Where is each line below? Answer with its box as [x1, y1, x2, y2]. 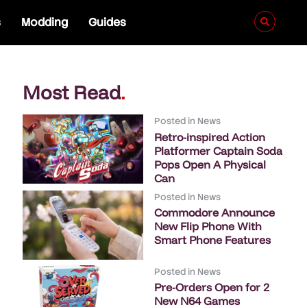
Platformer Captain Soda [154, 143, 283, 158]
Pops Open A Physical [154, 157, 267, 171]
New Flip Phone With [154, 219, 262, 233]
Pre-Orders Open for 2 [154, 280, 270, 294]
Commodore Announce [154, 205, 275, 219]
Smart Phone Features [154, 232, 271, 247]
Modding [21, 14, 69, 29]
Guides [88, 14, 127, 29]
